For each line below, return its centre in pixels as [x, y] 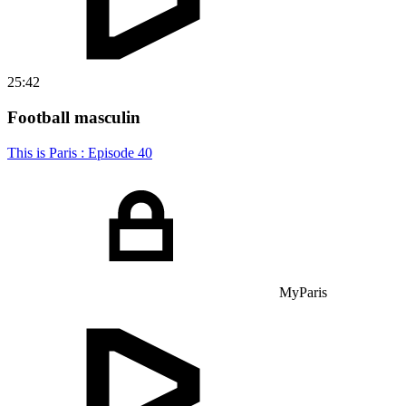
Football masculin [74, 117]
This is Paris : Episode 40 [80, 152]
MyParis [303, 292]
